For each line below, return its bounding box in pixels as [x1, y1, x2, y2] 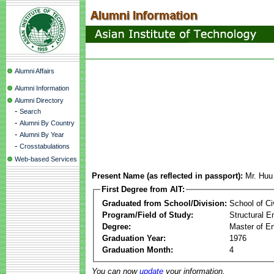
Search [20, 108, 41, 115]
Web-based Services [15, 155, 77, 163]
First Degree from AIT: [102, 185, 185, 194]
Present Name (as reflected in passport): [92, 171, 243, 180]
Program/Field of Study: [102, 210, 193, 220]
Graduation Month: [102, 245, 173, 254]
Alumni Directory [15, 97, 64, 104]
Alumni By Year [20, 131, 64, 138]
